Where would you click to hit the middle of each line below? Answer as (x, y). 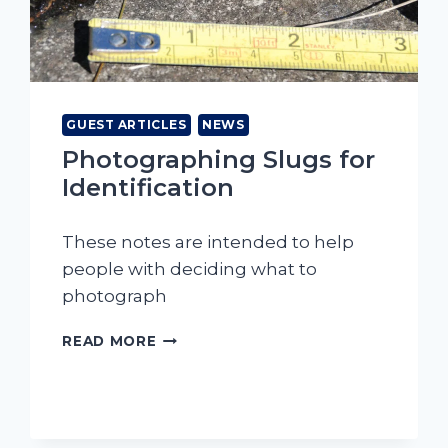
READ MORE (109, 341)
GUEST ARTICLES (126, 125)
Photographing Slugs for (219, 160)
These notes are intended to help (208, 242)
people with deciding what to (190, 269)
